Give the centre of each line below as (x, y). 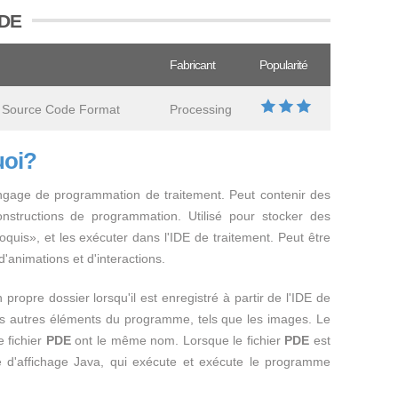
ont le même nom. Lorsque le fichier (178, 340)
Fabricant (192, 65)
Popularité (283, 65)
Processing (201, 109)
